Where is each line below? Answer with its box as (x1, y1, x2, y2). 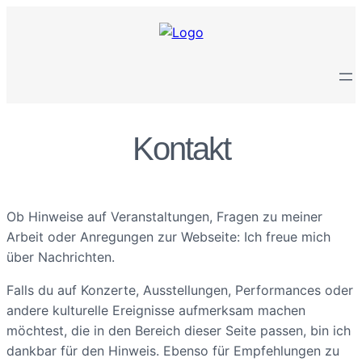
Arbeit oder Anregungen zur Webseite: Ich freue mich (6, 229, 330, 245)
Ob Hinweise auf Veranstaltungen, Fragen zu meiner (6, 208, 322, 225)
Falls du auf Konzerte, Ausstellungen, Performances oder (6, 282, 353, 298)
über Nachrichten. (6, 249, 115, 265)
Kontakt (132, 131, 230, 166)
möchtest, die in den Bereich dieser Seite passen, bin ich (6, 322, 351, 339)
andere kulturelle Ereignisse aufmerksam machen (6, 302, 305, 318)
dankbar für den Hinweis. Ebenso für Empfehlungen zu (6, 343, 339, 359)
